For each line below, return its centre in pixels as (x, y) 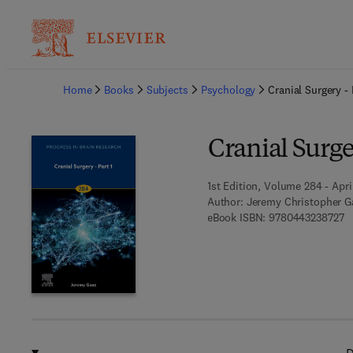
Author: (225, 202)
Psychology (228, 90)
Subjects (167, 90)
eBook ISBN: (236, 217)
